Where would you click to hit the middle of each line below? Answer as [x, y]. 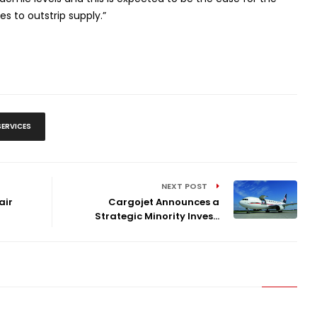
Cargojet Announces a [164, 202]
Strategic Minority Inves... [157, 216]
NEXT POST [186, 186]
